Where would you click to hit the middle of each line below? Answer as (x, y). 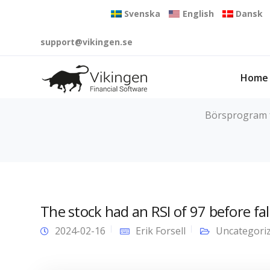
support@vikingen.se (86, 42)
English (198, 14)
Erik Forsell (161, 231)
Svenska (143, 14)
